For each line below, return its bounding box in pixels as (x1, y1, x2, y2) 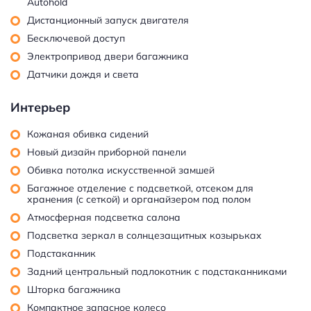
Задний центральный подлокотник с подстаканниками (27, 264, 287, 278)
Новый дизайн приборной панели (27, 145, 186, 158)
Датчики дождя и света (27, 67, 139, 81)
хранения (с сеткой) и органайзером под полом (27, 192, 251, 205)
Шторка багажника (27, 283, 121, 296)
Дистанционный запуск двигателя (27, 13, 189, 26)
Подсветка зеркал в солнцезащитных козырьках (27, 228, 262, 242)
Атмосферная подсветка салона (27, 210, 180, 224)
